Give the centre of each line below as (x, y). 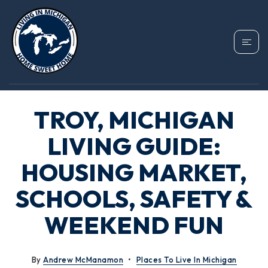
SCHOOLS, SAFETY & (134, 199)
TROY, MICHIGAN (134, 120)
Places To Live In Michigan (186, 260)
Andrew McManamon (83, 260)
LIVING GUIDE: (134, 146)
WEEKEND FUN (134, 225)
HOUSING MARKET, (134, 172)
